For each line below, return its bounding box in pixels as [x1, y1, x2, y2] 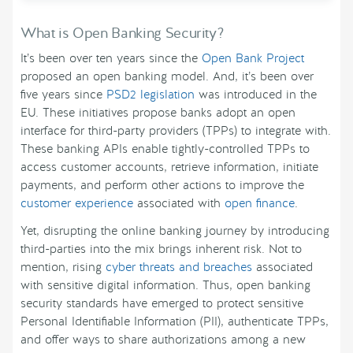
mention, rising [20, 259, 106, 276]
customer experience [20, 195, 133, 212]
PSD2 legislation [106, 87, 195, 103]
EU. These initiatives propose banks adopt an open [20, 105, 295, 121]
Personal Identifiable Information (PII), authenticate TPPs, [20, 314, 329, 330]
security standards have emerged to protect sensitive [20, 295, 303, 312]
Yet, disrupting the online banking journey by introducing [20, 223, 329, 240]
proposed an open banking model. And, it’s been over [20, 69, 314, 85]
